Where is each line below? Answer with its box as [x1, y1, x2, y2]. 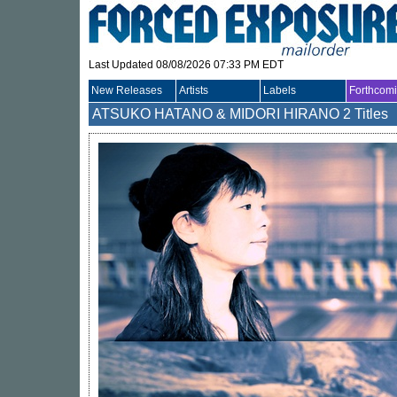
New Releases [91, 84, 162, 97]
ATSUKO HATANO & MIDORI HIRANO [92, 106, 339, 121]
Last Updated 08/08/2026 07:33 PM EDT [89, 58, 284, 71]
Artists [179, 84, 208, 97]
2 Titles [343, 106, 388, 121]
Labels [263, 84, 296, 97]
